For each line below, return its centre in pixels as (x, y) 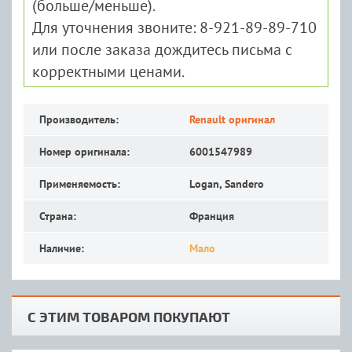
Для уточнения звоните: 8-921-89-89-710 (174, 27)
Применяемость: (80, 184)
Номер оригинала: (84, 152)
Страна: (58, 216)
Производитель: (79, 119)
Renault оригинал (232, 119)
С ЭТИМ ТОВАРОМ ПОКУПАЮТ (129, 316)
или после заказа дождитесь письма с (162, 49)
